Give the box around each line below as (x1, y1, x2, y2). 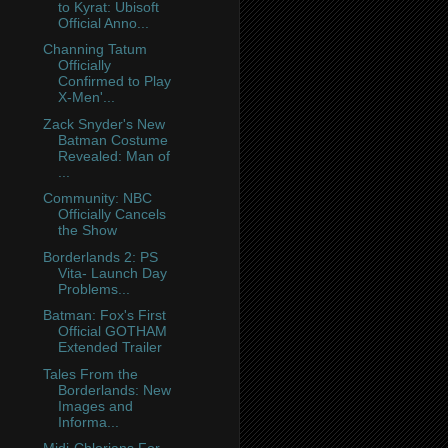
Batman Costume (57, 131, 168, 148)
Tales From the (42, 365, 138, 382)
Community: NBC (42, 190, 152, 207)
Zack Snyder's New (42, 115, 165, 132)
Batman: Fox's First (42, 307, 166, 324)
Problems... (57, 280, 130, 297)
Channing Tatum (42, 41, 147, 58)
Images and (57, 397, 133, 414)
